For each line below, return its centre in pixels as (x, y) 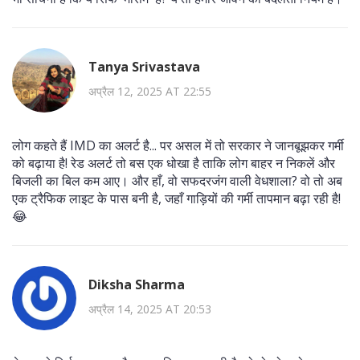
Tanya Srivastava (144, 67)
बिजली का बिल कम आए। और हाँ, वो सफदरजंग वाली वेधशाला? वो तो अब (177, 180)
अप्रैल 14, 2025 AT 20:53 (150, 309)
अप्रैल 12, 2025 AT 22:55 (150, 92)
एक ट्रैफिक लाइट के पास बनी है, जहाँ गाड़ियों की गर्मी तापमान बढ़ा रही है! (176, 198)
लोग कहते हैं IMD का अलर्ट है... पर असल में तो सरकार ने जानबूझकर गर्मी (178, 145)
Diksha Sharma (137, 285)
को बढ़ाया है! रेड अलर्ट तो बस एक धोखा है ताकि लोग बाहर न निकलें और (174, 163)
